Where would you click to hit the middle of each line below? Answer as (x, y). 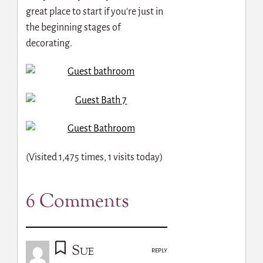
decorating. (49, 43)
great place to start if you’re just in (94, 11)
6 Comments (77, 202)
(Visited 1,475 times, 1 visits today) (94, 157)
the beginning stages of (73, 27)
